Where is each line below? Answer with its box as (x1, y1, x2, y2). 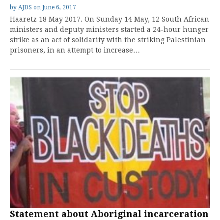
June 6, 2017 (42, 4, 76, 11)
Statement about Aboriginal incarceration (10, 208, 209, 219)
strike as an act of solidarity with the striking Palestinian (10, 36, 206, 44)
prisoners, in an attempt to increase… (10, 46, 140, 54)
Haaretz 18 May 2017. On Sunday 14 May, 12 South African (10, 15, 209, 23)
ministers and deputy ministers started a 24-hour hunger (10, 26, 209, 33)
